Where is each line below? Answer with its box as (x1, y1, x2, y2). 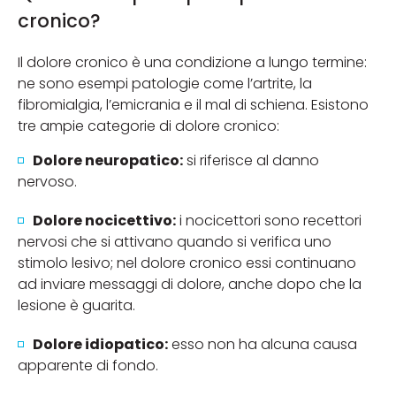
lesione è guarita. (18, 294, 135, 316)
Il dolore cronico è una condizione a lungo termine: (18, 52, 367, 73)
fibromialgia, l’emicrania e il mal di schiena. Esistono (18, 95, 369, 116)
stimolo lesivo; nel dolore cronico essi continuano (18, 252, 356, 273)
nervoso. (18, 171, 77, 192)
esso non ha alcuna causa (168, 333, 357, 354)
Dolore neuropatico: (33, 149, 183, 171)
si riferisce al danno (183, 149, 319, 171)
